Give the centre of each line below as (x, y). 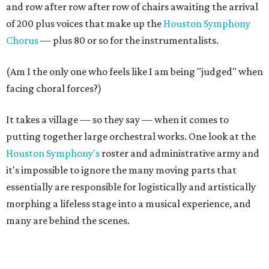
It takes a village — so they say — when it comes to (117, 119)
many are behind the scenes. (68, 220)
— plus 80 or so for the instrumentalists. (128, 40)
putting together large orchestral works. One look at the (131, 136)
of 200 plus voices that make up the (85, 23)
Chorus (22, 40)
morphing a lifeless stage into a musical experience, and (128, 204)
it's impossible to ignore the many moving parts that (121, 170)
